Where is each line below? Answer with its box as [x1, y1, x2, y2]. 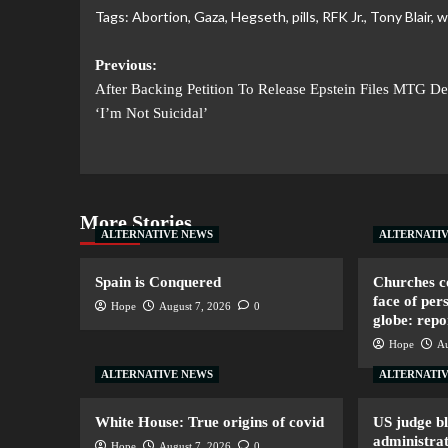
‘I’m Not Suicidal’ [94, 105, 208, 122]
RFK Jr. [321, 8, 364, 26]
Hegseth [230, 8, 286, 26]
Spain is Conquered [94, 274, 221, 291]
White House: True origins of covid [94, 414, 324, 431]
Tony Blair [369, 8, 431, 26]
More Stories [79, 211, 192, 234]
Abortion [131, 8, 188, 26]
